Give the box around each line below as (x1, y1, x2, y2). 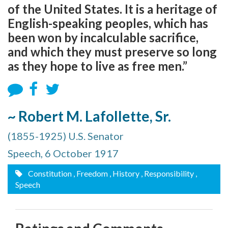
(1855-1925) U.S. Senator (8, 130, 124, 142)
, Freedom (73, 168, 108, 178)
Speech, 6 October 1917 (8, 147, 119, 159)
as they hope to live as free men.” (8, 59, 187, 73)
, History (109, 168, 139, 178)
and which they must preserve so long (8, 44, 217, 59)
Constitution (26, 168, 72, 178)
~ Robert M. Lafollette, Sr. (8, 107, 171, 125)
